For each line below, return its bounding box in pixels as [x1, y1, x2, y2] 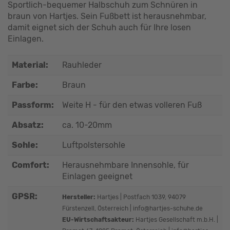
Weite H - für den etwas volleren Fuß [62, 100, 202, 110]
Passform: [12, 100, 54, 110]
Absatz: [12, 120, 44, 130]
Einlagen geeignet [62, 171, 132, 181]
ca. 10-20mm [62, 120, 112, 130]
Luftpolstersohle [62, 140, 125, 150]
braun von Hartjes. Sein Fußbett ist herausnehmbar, [8, 11, 206, 21]
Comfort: [12, 160, 49, 170]
